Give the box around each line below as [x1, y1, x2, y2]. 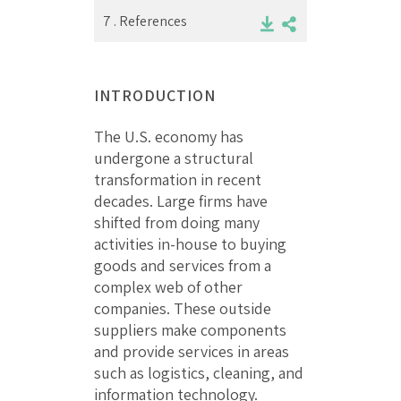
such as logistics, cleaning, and [94, 362, 303, 383]
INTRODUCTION [94, 84, 216, 106]
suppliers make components [94, 319, 286, 340]
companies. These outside [94, 297, 271, 319]
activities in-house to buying [94, 233, 286, 254]
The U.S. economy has [94, 125, 243, 147]
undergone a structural [94, 147, 253, 168]
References [119, 12, 187, 31]
